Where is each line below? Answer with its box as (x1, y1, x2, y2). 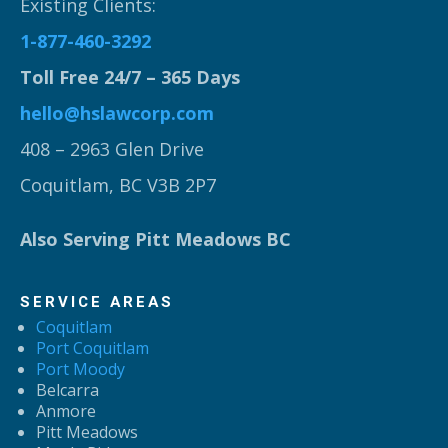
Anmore (36, 399, 96, 422)
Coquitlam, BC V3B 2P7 (20, 172, 216, 197)
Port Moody (36, 357, 125, 380)
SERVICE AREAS (20, 290, 174, 313)
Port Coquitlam (36, 336, 149, 359)
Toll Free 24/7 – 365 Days (20, 64, 240, 89)
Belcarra (36, 378, 99, 401)
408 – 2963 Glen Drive (20, 136, 204, 161)
